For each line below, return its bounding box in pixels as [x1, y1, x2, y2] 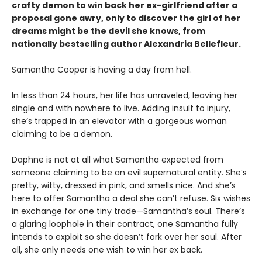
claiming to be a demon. [12, 128, 112, 140]
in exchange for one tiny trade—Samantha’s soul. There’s [12, 205, 245, 218]
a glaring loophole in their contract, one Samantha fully [12, 218, 238, 230]
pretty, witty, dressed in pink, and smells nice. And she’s [12, 180, 236, 192]
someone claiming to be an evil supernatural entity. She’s [12, 167, 247, 179]
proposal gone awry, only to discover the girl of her [12, 12, 240, 25]
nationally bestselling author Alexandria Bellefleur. [12, 38, 241, 50]
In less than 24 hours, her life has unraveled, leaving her [12, 89, 237, 102]
